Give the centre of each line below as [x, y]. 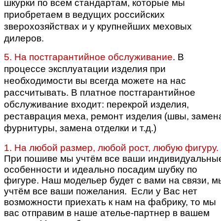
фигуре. [23, 180]
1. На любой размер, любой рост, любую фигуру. [111, 147]
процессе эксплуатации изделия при [85, 69]
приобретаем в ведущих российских [84, 15]
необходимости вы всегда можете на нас [95, 80]
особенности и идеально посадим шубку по [101, 169]
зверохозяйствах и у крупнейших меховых [98, 27]
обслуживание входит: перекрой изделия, [96, 104]
